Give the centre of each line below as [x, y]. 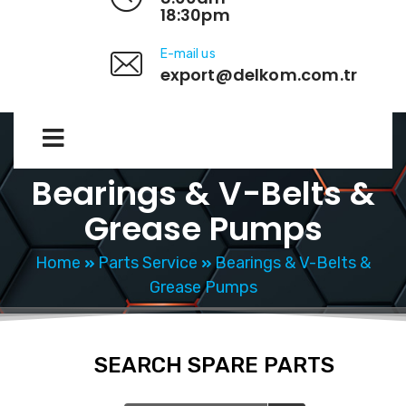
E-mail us [188, 54]
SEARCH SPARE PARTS [214, 366]
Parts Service [148, 263]
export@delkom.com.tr [259, 75]
